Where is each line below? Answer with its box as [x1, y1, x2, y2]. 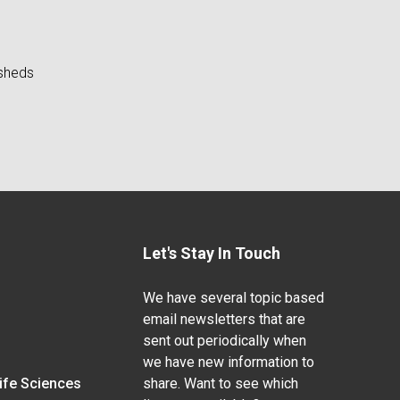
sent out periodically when [142, 332, 306, 349]
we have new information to [142, 354, 314, 371]
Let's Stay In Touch [142, 244, 280, 262]
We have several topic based [142, 289, 324, 306]
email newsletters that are [142, 311, 305, 328]
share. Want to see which [142, 375, 298, 392]
